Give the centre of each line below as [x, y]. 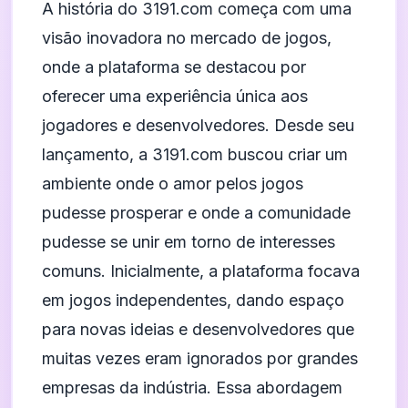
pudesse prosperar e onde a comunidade [196, 213]
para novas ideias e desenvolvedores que [198, 329]
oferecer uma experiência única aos [175, 96]
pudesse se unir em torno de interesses [189, 242]
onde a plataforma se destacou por [174, 67]
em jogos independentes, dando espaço [193, 300]
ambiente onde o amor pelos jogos [173, 184]
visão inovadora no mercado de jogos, [187, 38]
